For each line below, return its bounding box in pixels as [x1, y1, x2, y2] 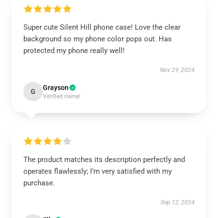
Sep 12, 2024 [161, 199, 195, 206]
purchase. [23, 179, 55, 187]
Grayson [43, 84, 69, 91]
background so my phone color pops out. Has [23, 35, 172, 43]
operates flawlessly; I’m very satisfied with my [23, 167, 172, 176]
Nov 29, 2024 [160, 67, 195, 73]
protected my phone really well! [23, 46, 125, 55]
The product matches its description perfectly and [23, 155, 185, 164]
